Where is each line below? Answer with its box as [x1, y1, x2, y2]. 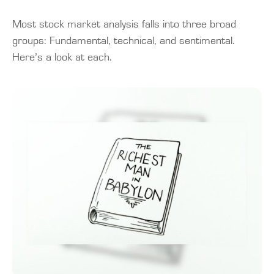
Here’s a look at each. [12, 51, 112, 63]
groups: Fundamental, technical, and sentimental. [12, 35, 235, 46]
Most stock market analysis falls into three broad [12, 18, 236, 30]
